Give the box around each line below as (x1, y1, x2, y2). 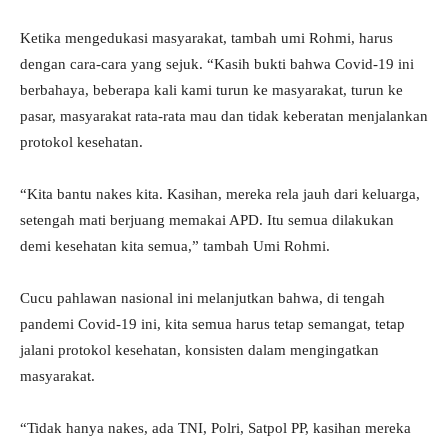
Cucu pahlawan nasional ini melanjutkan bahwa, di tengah (20, 290, 385, 307)
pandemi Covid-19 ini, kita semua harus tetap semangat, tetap (20, 316, 405, 333)
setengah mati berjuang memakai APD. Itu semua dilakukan (20, 212, 394, 229)
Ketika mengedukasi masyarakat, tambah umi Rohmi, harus (20, 30, 393, 47)
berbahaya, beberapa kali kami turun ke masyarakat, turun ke (20, 82, 403, 99)
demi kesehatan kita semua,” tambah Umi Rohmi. (20, 238, 330, 255)
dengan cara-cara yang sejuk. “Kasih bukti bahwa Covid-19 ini (20, 56, 414, 73)
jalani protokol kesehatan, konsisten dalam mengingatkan (20, 342, 379, 359)
